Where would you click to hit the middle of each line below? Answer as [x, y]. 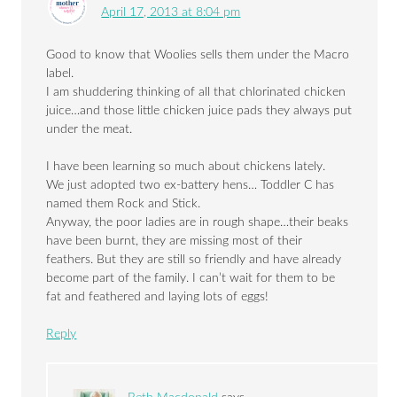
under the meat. [90, 130]
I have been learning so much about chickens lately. [186, 167]
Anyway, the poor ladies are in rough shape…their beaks [198, 223]
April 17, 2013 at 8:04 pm [171, 13]
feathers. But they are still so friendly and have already [194, 260]
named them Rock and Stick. [124, 204]
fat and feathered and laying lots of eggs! [158, 297]
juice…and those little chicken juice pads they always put [199, 111]
